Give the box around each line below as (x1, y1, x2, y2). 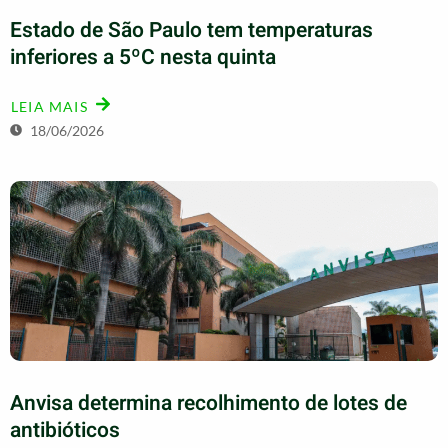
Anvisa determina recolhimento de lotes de (10, 387, 407, 419)
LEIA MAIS (11, 97, 88, 115)
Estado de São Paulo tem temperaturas (10, 14, 373, 46)
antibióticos (10, 414, 120, 446)
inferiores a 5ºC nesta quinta (10, 41, 276, 73)
